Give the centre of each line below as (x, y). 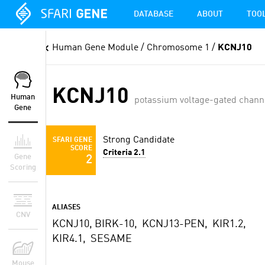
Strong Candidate (139, 140)
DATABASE (153, 14)
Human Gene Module (95, 48)
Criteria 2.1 (124, 153)
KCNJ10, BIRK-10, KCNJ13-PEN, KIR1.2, (150, 224)
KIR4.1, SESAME (92, 239)
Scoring (23, 167)
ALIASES (66, 208)
